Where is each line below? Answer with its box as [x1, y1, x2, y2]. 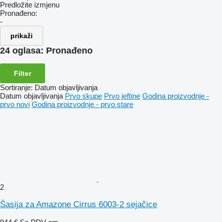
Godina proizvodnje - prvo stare [32, 100, 133, 109]
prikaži [10, 32, 33, 40]
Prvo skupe [65, 92, 102, 101]
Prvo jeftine [104, 92, 140, 101]
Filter [14, 69, 31, 78]
